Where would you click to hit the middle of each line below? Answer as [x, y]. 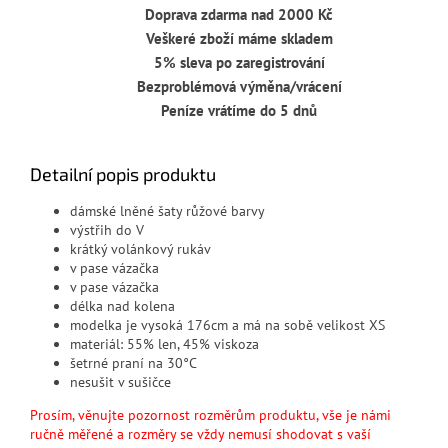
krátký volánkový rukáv [140, 249]
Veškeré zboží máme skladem [239, 39]
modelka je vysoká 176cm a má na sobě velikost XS [227, 325]
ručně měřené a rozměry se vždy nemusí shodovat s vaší [200, 434]
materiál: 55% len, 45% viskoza [164, 344]
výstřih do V [107, 230]
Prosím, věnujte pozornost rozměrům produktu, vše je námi [210, 415]
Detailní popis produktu [123, 174]
